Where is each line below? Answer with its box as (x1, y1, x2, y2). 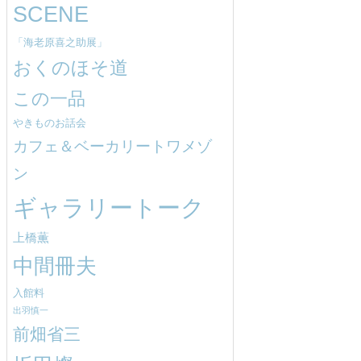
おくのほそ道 (13, 57, 128, 79)
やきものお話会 (13, 117, 86, 130)
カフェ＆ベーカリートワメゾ (13, 137, 212, 156)
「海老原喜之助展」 (13, 36, 107, 49)
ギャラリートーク (13, 194, 205, 222)
